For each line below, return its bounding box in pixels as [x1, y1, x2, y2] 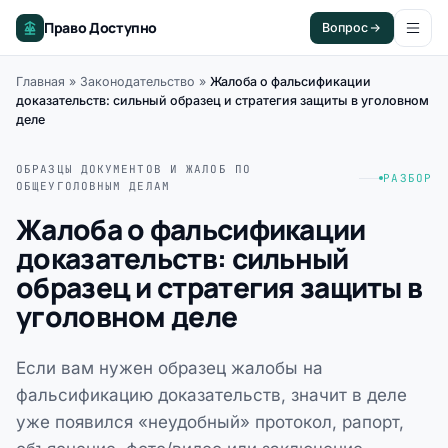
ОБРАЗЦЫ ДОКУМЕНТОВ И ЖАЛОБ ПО [16, 162, 251, 176]
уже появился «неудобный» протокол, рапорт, [16, 412, 404, 432]
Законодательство [80, 74, 195, 89]
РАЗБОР [383, 170, 432, 185]
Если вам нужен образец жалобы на [16, 358, 323, 378]
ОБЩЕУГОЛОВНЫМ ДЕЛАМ [16, 179, 170, 193]
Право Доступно [44, 18, 158, 37]
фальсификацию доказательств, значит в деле [16, 385, 407, 405]
